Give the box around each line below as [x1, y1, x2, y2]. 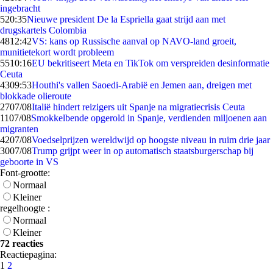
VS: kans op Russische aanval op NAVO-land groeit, [32, 36, 236, 46]
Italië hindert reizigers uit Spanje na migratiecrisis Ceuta [32, 102, 245, 112]
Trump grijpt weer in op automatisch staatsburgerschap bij [32, 146, 253, 156]
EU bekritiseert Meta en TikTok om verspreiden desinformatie [32, 58, 269, 68]
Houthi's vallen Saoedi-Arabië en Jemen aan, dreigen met [32, 80, 252, 90]
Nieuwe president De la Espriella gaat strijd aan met [27, 14, 225, 24]
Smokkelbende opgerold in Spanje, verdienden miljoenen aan [31, 113, 267, 123]
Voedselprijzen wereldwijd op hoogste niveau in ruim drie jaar [32, 135, 270, 145]
